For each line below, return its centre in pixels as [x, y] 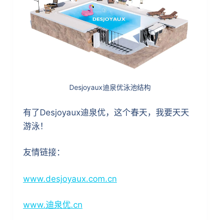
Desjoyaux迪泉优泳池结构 [110, 87]
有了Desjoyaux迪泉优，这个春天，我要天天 [106, 112]
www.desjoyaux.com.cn [70, 179]
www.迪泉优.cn [53, 205]
